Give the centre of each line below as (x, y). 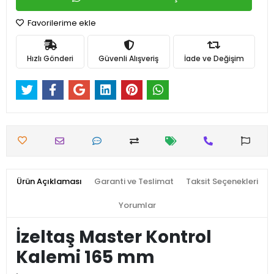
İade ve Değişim (214, 58)
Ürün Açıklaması (49, 182)
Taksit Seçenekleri (222, 182)
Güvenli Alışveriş (129, 58)
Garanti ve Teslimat (134, 182)
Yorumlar (137, 206)
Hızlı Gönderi (50, 58)
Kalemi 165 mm (85, 257)
